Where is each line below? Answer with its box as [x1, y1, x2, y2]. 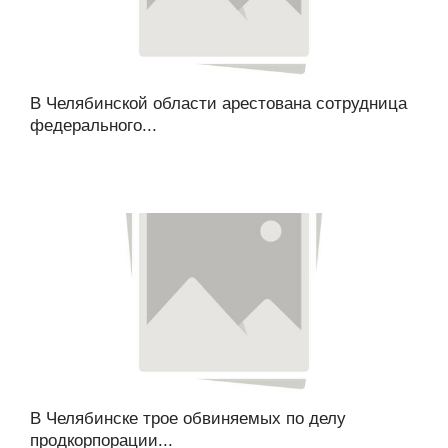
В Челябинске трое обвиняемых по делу [30, 409, 346, 428]
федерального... [30, 116, 157, 135]
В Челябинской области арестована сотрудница [30, 94, 407, 113]
